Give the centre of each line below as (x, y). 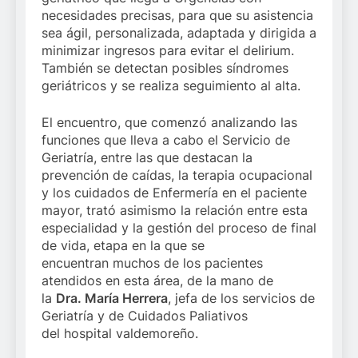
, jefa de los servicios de (241, 298)
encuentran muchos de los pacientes (152, 263)
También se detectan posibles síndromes (165, 68)
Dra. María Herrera (112, 298)
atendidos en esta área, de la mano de (157, 280)
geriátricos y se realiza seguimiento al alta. (171, 85)
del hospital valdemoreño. (120, 333)
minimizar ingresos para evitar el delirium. (168, 50)
